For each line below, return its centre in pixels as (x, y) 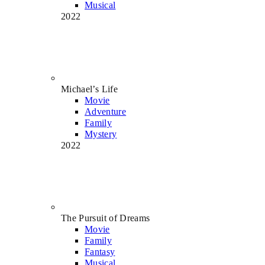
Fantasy (100, 251)
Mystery (101, 134)
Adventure (106, 111)
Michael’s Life (89, 89)
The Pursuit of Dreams (106, 218)
